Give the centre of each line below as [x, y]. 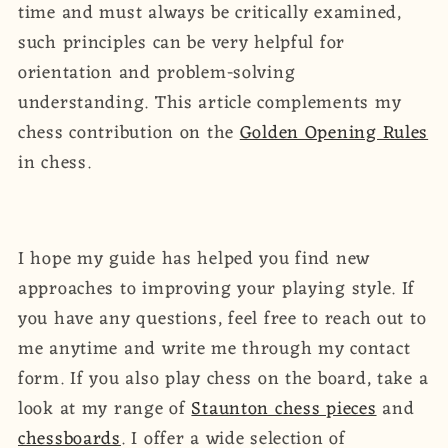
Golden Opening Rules [334, 132]
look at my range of [105, 408]
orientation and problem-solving [157, 72]
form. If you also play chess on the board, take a [223, 378]
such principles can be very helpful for [182, 42]
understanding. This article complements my [210, 102]
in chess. [55, 162]
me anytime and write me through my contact [214, 348]
